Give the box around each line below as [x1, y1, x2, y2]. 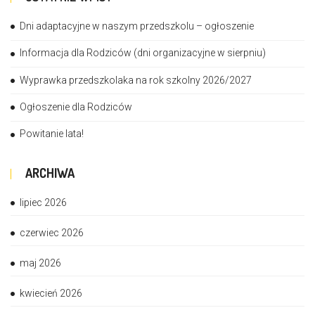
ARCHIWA [25, 165, 75, 181]
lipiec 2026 [20, 196, 67, 208]
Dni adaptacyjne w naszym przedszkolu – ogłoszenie [20, 20, 254, 32]
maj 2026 [20, 257, 61, 269]
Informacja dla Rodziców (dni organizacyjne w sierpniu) [20, 47, 266, 59]
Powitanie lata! [20, 128, 84, 140]
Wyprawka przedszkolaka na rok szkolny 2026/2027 [20, 74, 252, 86]
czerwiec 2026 [20, 226, 84, 238]
